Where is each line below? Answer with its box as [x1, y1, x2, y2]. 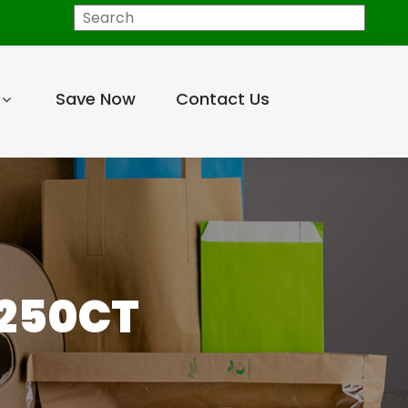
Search [36, 5, 87, 26]
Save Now [55, 87, 136, 110]
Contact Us [175, 87, 270, 110]
